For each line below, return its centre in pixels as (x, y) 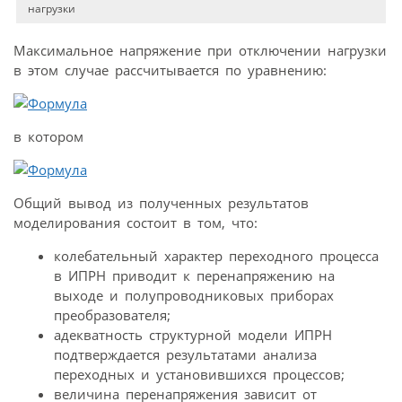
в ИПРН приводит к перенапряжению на (194, 276)
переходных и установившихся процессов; (199, 375)
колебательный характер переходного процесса (216, 256)
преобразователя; (112, 315)
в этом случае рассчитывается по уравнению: (170, 70)
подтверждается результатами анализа (185, 355)
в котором (48, 137)
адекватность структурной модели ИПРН (193, 335)
